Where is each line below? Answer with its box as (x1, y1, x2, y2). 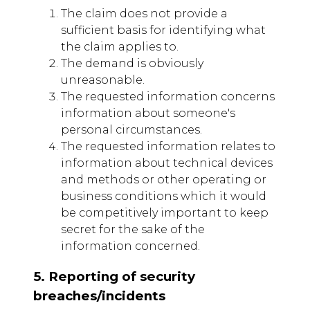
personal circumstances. (61, 122, 202, 136)
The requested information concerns (61, 89, 275, 103)
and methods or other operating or (61, 172, 266, 186)
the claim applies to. (61, 39, 179, 53)
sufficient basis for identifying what (61, 23, 266, 37)
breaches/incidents (33, 288, 165, 304)
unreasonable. (61, 73, 145, 86)
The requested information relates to (61, 139, 275, 153)
